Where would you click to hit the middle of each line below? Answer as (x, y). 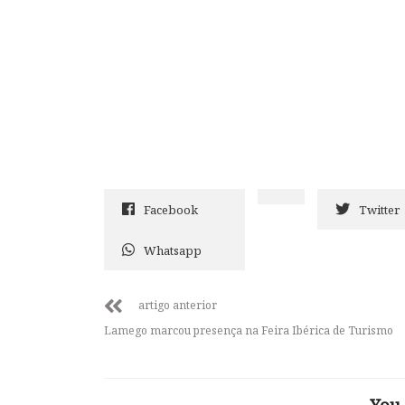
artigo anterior (178, 306)
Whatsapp (173, 251)
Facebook (171, 210)
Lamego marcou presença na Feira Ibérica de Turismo (249, 331)
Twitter (379, 210)
